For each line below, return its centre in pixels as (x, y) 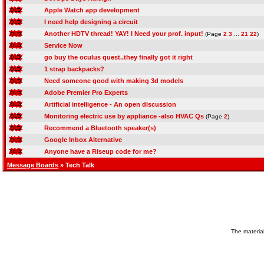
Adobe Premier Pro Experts (86, 93)
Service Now (63, 45)
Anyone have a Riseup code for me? (100, 151)
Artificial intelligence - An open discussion (110, 104)
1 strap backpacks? (74, 69)
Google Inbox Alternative (83, 140)
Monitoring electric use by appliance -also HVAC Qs (124, 116)
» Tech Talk (76, 165)
